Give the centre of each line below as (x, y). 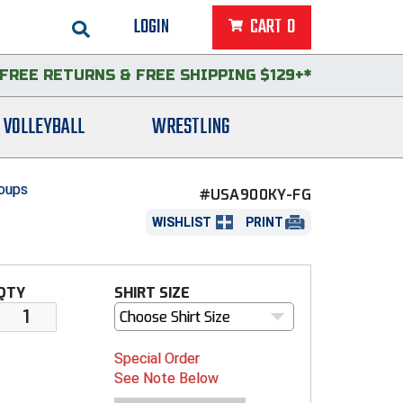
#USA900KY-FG (255, 195)
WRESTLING (190, 128)
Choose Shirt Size (175, 318)
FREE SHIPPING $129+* (224, 75)
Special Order (157, 359)
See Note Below (166, 379)
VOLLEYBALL (44, 128)
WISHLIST (181, 222)
